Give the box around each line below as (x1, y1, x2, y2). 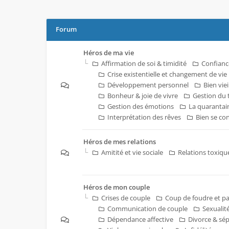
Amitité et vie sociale (101, 148, 163, 157)
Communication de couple (107, 204, 188, 213)
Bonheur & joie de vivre (107, 91, 178, 100)
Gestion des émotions (107, 102, 174, 111)
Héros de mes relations (83, 137, 156, 146)
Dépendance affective (107, 215, 173, 224)
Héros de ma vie (83, 48, 134, 57)
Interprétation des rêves (107, 112, 181, 122)
